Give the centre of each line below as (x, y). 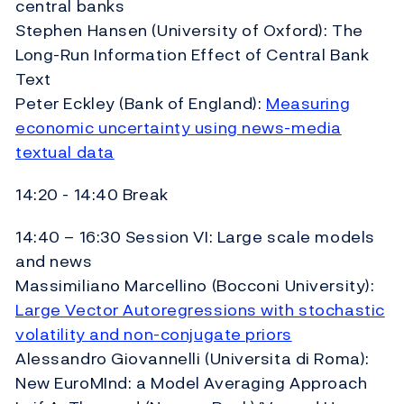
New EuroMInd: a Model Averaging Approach (192, 382)
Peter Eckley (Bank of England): (141, 103)
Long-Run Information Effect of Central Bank (193, 54)
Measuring (308, 103)
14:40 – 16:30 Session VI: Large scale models (195, 236)
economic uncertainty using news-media (179, 127)
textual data (65, 151)
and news (54, 261)
